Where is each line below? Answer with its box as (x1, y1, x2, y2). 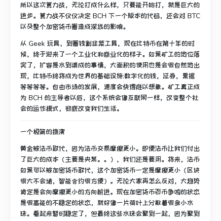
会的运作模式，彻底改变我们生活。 (20, 104, 123, 113)
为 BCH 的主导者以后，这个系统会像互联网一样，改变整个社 (20, 93, 198, 103)
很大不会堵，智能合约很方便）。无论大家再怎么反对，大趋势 (20, 176, 200, 186)
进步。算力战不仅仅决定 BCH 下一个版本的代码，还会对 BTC (20, 11, 200, 21)
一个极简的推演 (20, 127, 65, 137)
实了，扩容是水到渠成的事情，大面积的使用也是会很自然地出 (20, 60, 200, 70)
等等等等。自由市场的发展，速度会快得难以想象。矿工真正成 (20, 82, 200, 92)
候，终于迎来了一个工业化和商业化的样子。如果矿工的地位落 (20, 49, 200, 59)
